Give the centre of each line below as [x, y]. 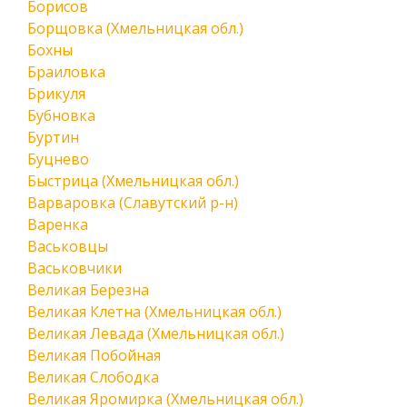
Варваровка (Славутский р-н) [133, 203]
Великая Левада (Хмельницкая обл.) [156, 333]
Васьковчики [74, 268]
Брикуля [56, 94]
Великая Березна [88, 290]
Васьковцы [68, 246]
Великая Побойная [94, 355]
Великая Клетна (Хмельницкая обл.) [154, 312]
